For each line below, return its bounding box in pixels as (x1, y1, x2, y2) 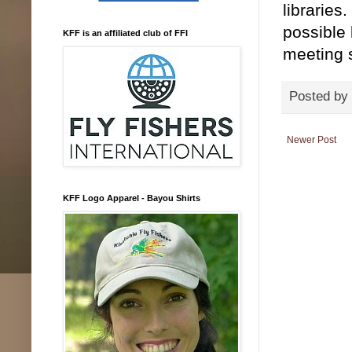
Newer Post (287, 134, 336, 145)
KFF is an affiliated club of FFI (63, 27, 188, 38)
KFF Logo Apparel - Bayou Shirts (63, 192, 200, 203)
